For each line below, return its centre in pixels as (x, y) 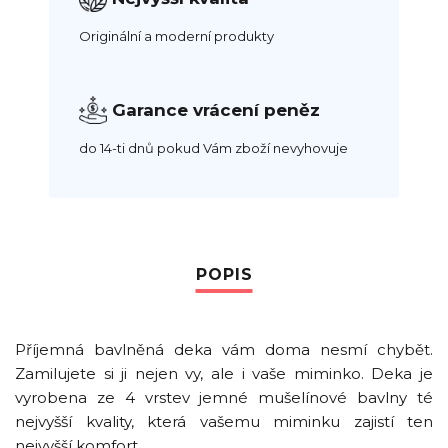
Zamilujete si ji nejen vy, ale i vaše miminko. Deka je (224, 374)
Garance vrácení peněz (216, 110)
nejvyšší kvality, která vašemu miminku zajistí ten (224, 422)
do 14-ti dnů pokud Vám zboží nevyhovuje (213, 148)
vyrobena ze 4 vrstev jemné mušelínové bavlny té (224, 398)
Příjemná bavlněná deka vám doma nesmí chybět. (224, 350)
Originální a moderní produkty (176, 36)
